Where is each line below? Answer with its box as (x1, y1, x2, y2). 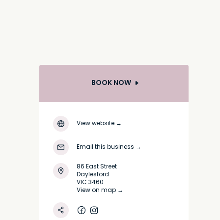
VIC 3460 (77, 178, 104, 188)
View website (77, 119, 114, 129)
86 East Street (77, 162, 117, 172)
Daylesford (77, 170, 109, 180)
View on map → (77, 186, 123, 195)
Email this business (77, 142, 134, 152)
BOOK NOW (91, 78, 131, 89)
